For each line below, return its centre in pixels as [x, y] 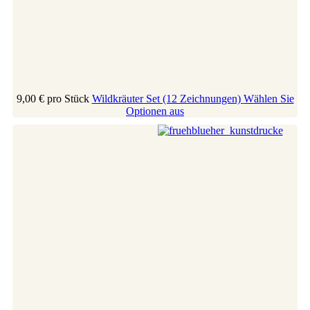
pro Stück [68, 98]
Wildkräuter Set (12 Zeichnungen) [167, 98]
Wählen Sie [268, 98]
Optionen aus [155, 111]
